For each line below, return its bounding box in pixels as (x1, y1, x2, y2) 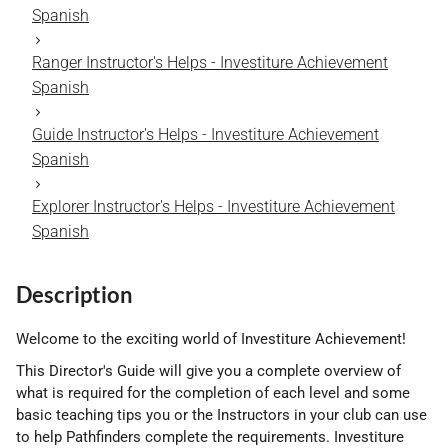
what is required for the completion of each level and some (16, 384, 410, 402)
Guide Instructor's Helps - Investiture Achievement (32, 125, 379, 144)
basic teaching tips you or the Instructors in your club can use (16, 406, 427, 424)
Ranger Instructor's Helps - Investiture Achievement (32, 53, 388, 72)
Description (16, 281, 133, 308)
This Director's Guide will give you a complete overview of (16, 362, 401, 380)
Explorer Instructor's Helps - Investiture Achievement (32, 197, 395, 216)
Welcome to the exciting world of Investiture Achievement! (16, 330, 406, 348)
